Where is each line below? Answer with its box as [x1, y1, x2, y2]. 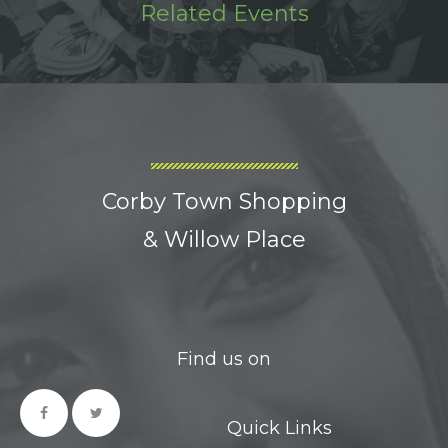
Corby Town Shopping [101, 188, 347, 215]
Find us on [177, 348, 271, 370]
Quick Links [226, 417, 332, 439]
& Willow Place [142, 226, 306, 253]
